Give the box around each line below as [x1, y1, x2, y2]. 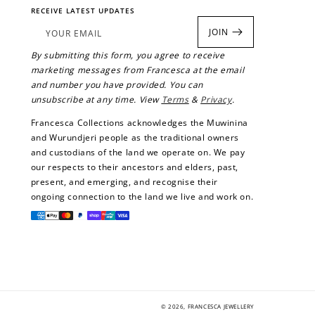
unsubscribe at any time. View [30, 94, 162, 106]
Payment [30, 205, 67, 217]
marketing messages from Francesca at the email [30, 64, 245, 77]
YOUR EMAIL [45, 27, 102, 40]
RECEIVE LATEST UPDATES [30, 6, 135, 16]
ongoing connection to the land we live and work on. [30, 191, 254, 203]
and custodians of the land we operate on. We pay [30, 146, 245, 159]
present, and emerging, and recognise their [30, 176, 218, 188]
